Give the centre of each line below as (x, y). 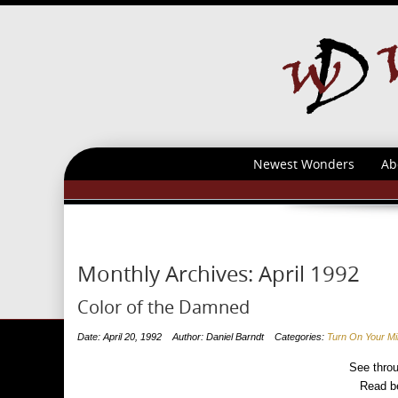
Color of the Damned (163, 307)
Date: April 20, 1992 (119, 337)
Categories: (301, 337)
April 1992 (309, 274)
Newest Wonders (303, 164)
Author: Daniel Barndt (218, 337)
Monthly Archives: (168, 274)
